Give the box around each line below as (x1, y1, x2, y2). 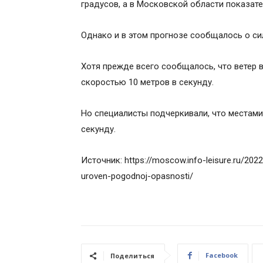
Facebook (205, 251, 238, 259)
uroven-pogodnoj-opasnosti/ (81, 171, 193, 181)
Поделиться (110, 251, 154, 260)
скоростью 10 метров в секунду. (81, 77, 214, 87)
